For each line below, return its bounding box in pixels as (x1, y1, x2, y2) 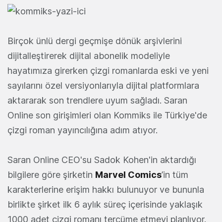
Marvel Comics (95, 169, 162, 180)
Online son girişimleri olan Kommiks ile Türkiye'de (7, 110, 207, 121)
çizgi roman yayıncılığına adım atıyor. (7, 125, 158, 136)
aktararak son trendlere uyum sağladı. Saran (7, 95, 187, 106)
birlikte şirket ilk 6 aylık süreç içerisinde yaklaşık (7, 199, 203, 210)
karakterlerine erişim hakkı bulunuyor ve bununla (7, 184, 204, 195)
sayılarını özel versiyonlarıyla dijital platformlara (7, 80, 199, 91)
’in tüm (162, 169, 188, 180)
